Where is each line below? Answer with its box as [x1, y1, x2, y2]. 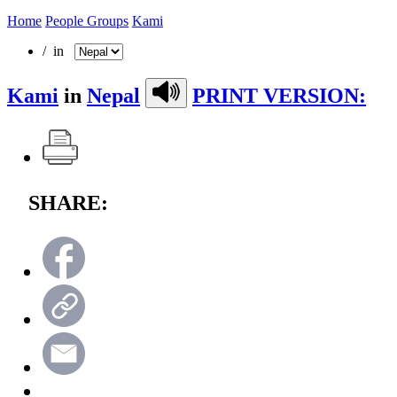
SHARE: [28, 191, 108, 214]
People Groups [45, 12, 128, 28]
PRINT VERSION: [192, 83, 366, 107]
